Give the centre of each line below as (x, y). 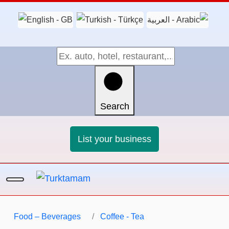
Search (114, 106)
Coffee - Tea (122, 216)
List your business (114, 139)
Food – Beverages (47, 216)
